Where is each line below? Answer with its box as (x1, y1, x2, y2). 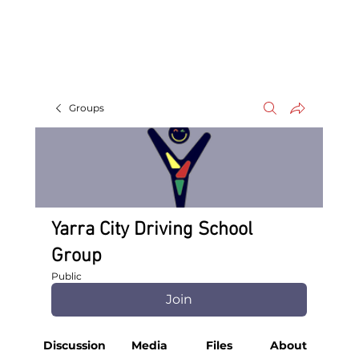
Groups (68, 102, 104, 115)
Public (50, 270, 82, 283)
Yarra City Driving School (50, 219, 252, 242)
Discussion (43, 338, 107, 353)
